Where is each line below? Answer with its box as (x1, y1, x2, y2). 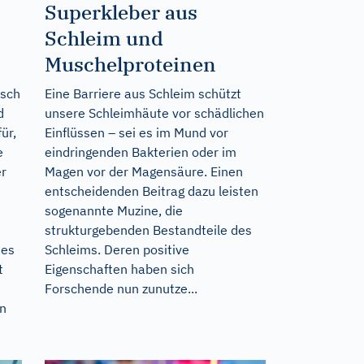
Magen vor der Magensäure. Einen (44, 162, 243, 180)
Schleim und (44, 24, 163, 51)
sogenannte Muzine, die (44, 201, 183, 219)
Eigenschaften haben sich (44, 260, 194, 277)
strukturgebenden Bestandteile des (44, 221, 252, 238)
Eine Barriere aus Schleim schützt (44, 84, 241, 102)
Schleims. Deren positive (44, 240, 189, 258)
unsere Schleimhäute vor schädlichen (44, 104, 264, 121)
